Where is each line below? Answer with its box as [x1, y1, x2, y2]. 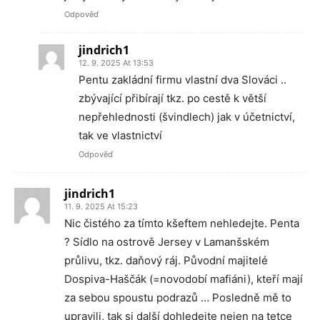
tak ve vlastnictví [79, 129, 162, 142]
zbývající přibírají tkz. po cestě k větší [79, 91, 266, 105]
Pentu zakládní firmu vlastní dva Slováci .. [79, 73, 286, 86]
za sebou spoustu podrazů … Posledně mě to [64, 291, 291, 304]
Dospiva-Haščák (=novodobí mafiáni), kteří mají [64, 272, 303, 286]
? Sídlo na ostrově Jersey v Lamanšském [64, 235, 269, 249]
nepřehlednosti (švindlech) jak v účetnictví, [79, 110, 295, 124]
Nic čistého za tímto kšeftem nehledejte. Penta [64, 216, 299, 230]
